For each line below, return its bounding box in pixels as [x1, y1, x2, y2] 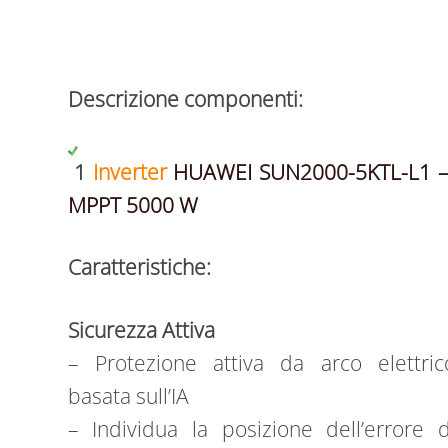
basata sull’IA [67, 381, 189, 410]
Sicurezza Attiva [67, 315, 215, 344]
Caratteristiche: [67, 253, 211, 282]
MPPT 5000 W [67, 190, 198, 219]
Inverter [92, 157, 174, 186]
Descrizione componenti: [67, 85, 303, 114]
